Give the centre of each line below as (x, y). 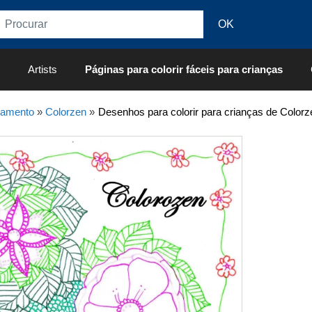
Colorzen (65, 112)
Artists (42, 69)
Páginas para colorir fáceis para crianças (184, 69)
